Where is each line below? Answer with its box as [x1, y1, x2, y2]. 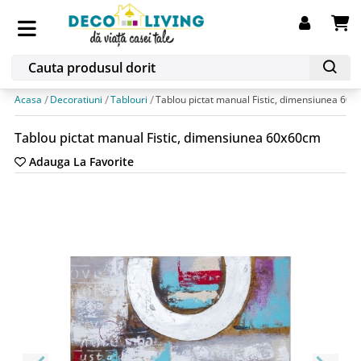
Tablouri [110, 93, 147, 106]
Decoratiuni [50, 93, 102, 106]
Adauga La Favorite [29, 154, 134, 169]
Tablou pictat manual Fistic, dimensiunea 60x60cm [15, 129, 321, 147]
